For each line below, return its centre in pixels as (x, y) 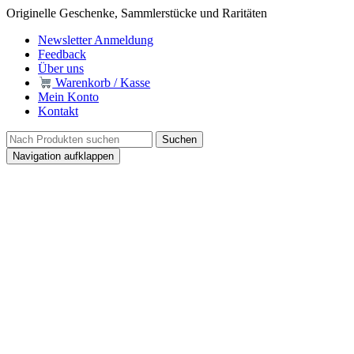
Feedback (62, 54)
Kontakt (58, 111)
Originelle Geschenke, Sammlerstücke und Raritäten (137, 13)
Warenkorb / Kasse (102, 83)
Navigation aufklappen (63, 156)
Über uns (61, 68)
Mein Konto (68, 97)
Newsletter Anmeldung (96, 40)
